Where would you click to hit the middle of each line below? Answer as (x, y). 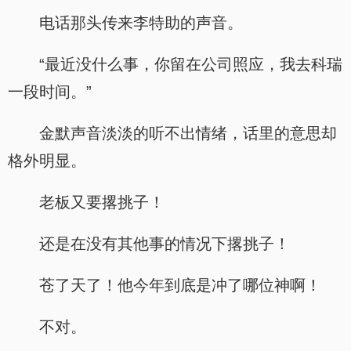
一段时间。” (50, 92)
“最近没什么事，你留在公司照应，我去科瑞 (191, 64)
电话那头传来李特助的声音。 (141, 23)
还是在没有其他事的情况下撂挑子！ (165, 244)
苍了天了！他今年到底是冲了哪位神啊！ (180, 285)
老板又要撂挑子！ (102, 202)
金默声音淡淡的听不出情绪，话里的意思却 (188, 133)
